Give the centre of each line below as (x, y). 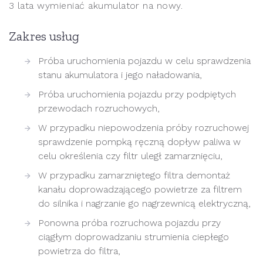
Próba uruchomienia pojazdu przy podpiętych (137, 95)
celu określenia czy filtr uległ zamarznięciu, (130, 156)
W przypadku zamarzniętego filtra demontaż (134, 176)
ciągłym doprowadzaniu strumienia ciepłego (134, 237)
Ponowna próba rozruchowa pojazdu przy (129, 223)
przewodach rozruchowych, (99, 109)
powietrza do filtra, (79, 251)
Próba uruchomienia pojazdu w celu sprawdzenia (144, 61)
